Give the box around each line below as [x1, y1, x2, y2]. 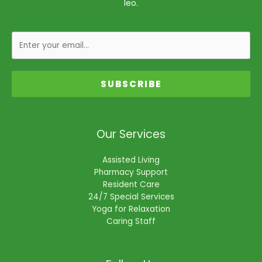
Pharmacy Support [94, 167, 168, 178]
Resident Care [102, 179, 160, 191]
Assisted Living [102, 154, 160, 166]
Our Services [96, 126, 166, 143]
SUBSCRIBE [100, 78, 162, 91]
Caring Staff [106, 216, 156, 227]
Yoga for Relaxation [92, 204, 170, 215]
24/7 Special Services [88, 191, 174, 203]
